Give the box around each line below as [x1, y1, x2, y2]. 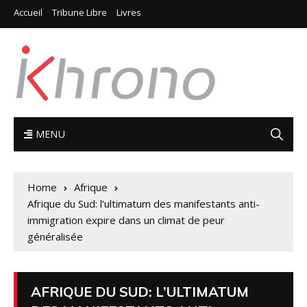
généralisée [27, 230, 83, 243]
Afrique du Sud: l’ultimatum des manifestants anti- [27, 197, 260, 210]
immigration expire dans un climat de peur [27, 213, 225, 227]
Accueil [14, 6, 42, 19]
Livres [116, 6, 141, 19]
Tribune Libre [52, 6, 107, 19]
